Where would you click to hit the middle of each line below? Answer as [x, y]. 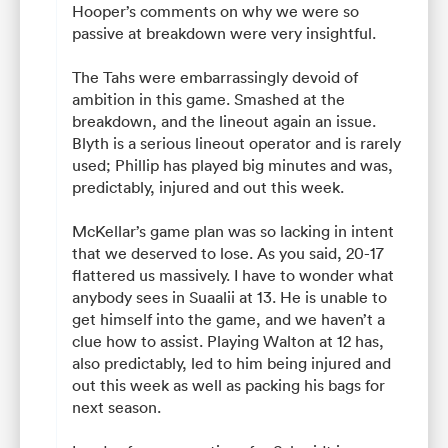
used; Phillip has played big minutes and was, [232, 164]
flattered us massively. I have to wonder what [233, 274]
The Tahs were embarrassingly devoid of [215, 76]
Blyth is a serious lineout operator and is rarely [236, 142]
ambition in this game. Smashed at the [208, 98]
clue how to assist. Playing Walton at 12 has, [228, 340]
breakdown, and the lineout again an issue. [224, 120]
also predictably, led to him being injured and [231, 362]
